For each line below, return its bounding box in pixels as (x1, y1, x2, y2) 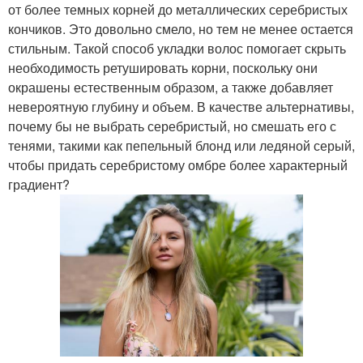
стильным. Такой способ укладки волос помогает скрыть (8, 39, 346, 58)
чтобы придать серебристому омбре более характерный (8, 156, 348, 175)
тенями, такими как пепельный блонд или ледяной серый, (8, 136, 355, 156)
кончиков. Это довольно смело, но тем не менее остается (8, 19, 353, 39)
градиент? (8, 175, 70, 194)
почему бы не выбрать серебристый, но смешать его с (8, 117, 336, 136)
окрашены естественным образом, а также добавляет (8, 78, 333, 97)
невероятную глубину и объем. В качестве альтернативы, (8, 97, 354, 117)
